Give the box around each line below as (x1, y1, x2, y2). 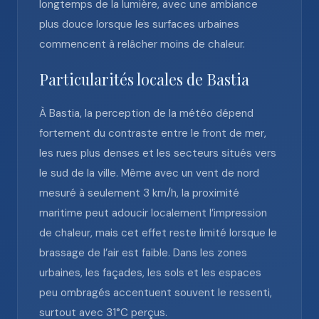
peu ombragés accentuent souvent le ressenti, (39, 286, 272, 300)
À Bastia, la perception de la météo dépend (39, 106, 253, 120)
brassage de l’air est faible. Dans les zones (39, 246, 247, 260)
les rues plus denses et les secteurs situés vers (39, 146, 276, 160)
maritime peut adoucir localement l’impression (39, 206, 267, 220)
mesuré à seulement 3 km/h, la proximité (39, 186, 239, 200)
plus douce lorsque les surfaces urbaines (39, 17, 239, 31)
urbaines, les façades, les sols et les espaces (39, 266, 261, 280)
